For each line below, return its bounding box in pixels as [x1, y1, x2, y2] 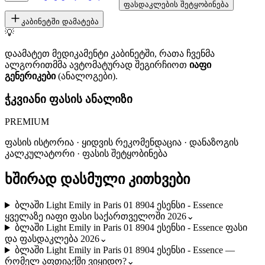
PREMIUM [5, 117, 49, 127]
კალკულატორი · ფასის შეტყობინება [5, 148, 167, 159]
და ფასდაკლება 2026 [5, 234, 99, 244]
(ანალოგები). [56, 70, 118, 81]
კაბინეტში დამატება [21, 17, 99, 26]
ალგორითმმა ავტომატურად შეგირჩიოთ [5, 59, 189, 70]
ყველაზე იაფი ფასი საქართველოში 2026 [5, 211, 186, 222]
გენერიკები [5, 70, 56, 81]
